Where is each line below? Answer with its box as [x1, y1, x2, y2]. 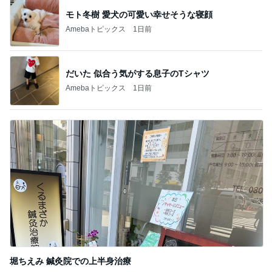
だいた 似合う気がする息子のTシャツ [66, 68, 209, 78]
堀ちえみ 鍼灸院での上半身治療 [10, 256, 131, 266]
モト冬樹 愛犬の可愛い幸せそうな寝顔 [66, 9, 212, 19]
